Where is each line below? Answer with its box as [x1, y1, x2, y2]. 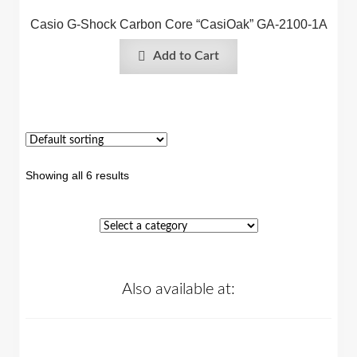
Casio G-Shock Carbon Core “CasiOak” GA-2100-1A [29, 17, 328, 31]
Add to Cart [153, 49, 220, 63]
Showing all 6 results [25, 169, 129, 182]
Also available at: [122, 281, 235, 298]
